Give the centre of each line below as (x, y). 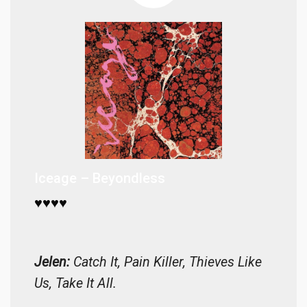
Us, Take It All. (75, 284)
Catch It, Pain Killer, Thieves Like (166, 262)
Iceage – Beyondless (100, 179)
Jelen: (52, 262)
